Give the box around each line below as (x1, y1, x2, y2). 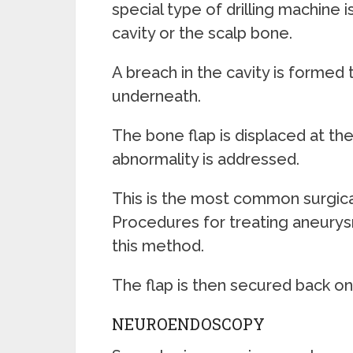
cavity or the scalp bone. (112, 24, 292, 43)
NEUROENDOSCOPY (112, 314, 265, 334)
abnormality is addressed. (112, 150, 299, 169)
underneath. (112, 87, 201, 106)
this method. (112, 236, 204, 255)
